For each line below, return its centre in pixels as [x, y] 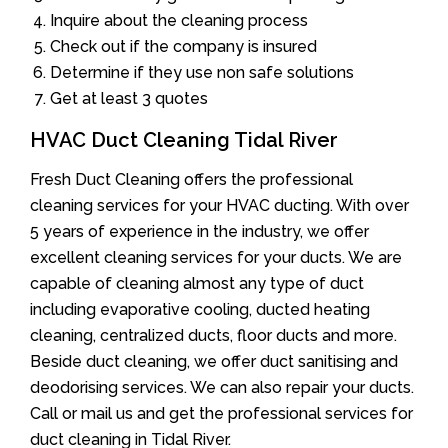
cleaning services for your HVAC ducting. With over [219, 205]
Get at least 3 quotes [129, 98]
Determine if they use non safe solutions [202, 72]
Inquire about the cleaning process [179, 20]
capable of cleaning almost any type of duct [197, 283]
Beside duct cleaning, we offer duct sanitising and [214, 361]
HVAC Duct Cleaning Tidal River [184, 139]
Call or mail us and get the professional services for [221, 413]
